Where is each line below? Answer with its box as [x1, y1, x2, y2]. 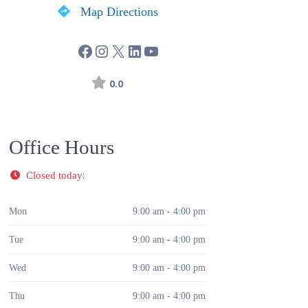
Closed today [26, 169, 83, 181]
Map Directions [80, 4, 158, 19]
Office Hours [9, 135, 114, 158]
